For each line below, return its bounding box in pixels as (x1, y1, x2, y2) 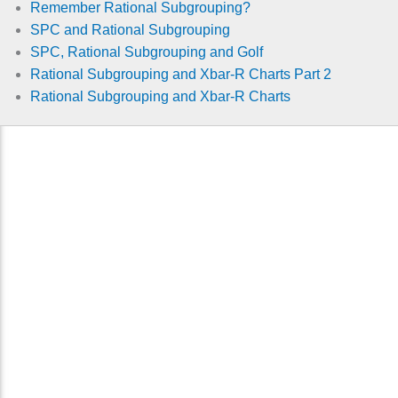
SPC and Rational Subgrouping (29, 22, 230, 38)
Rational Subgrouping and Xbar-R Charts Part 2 (29, 67, 331, 83)
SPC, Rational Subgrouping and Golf (29, 44, 263, 60)
